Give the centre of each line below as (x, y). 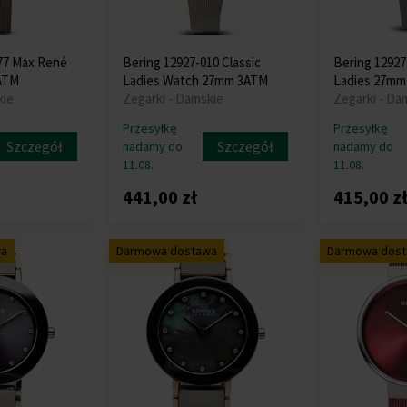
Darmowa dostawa (167, 251)
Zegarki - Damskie (174, 99)
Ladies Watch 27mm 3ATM (196, 80)
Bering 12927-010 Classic (192, 62)
